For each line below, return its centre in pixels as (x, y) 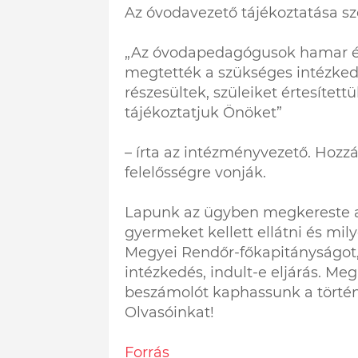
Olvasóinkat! (169, 313)
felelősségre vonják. (195, 173)
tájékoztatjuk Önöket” (203, 113)
